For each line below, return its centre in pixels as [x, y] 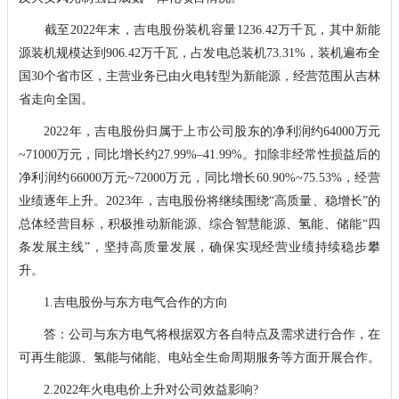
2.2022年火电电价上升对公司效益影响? [138, 389]
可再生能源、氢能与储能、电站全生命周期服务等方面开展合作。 [199, 357]
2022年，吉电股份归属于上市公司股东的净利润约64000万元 [199, 131]
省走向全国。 [56, 99]
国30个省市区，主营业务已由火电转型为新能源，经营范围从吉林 [199, 76]
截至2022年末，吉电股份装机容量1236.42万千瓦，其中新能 [199, 29]
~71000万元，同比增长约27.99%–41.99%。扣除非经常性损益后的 [199, 154]
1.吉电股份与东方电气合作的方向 [123, 302]
